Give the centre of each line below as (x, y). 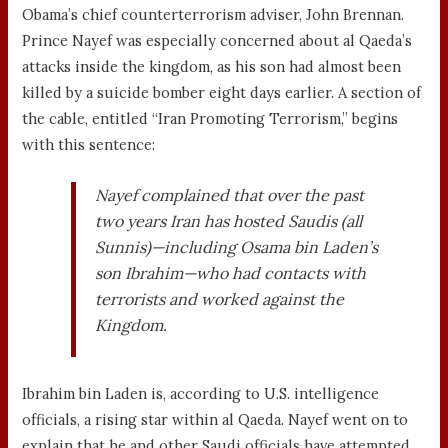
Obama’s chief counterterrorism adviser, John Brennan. (213, 14)
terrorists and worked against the (219, 298)
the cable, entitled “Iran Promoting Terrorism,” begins (210, 118)
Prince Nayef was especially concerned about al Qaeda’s (217, 40)
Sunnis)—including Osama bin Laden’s (236, 246)
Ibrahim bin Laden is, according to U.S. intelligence (201, 393)
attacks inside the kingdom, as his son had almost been (212, 66)
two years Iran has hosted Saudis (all (228, 220)
